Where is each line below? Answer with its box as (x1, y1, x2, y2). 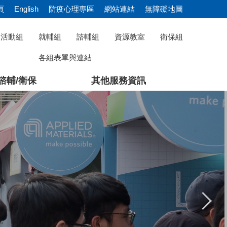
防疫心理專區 (49, 5, 94, 13)
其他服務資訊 (91, 75, 146, 86)
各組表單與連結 (39, 53, 92, 62)
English (14, 5, 39, 13)
